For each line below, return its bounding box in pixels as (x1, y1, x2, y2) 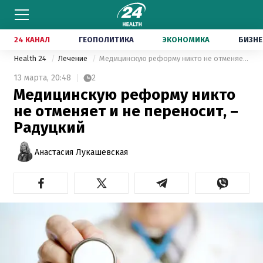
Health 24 (14, 54, 48, 63)
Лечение (58, 54, 89, 63)
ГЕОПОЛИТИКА (79, 35, 134, 44)
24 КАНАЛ (14, 35, 50, 44)
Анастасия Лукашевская (35, 147, 128, 157)
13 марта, (14, 73, 49, 83)
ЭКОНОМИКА (163, 35, 210, 44)
